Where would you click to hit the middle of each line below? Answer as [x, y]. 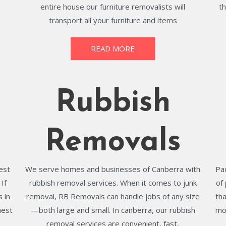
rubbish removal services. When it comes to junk [113, 183]
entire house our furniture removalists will [113, 7]
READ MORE [113, 48]
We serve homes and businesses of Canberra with [113, 169]
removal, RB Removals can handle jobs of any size [113, 196]
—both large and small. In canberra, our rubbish [113, 210]
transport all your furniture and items [113, 20]
